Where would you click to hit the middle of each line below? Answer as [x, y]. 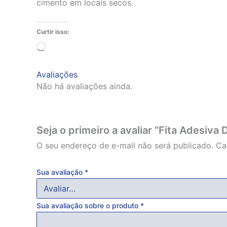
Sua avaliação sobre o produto [88, 205]
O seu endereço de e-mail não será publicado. [125, 146]
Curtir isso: [53, 32]
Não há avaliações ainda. [84, 86]
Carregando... [71, 48]
